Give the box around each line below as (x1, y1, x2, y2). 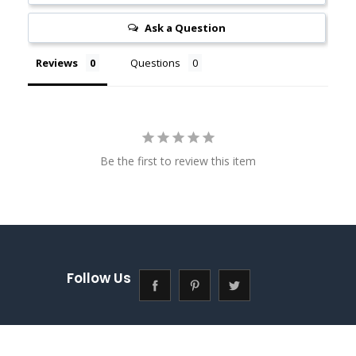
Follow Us (66, 269, 131, 288)
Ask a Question (145, 20, 226, 35)
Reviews (36, 55, 78, 70)
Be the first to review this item (100, 153, 256, 168)
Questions (130, 55, 180, 70)
